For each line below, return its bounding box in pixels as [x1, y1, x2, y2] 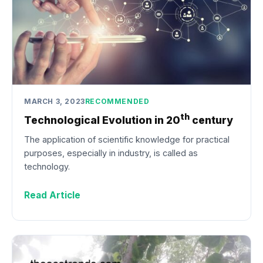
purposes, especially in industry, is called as [24, 147, 198, 158]
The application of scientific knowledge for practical [24, 134, 230, 144]
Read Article [24, 189, 80, 201]
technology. [24, 161, 70, 171]
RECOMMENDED [85, 96, 150, 106]
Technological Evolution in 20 [24, 114, 180, 126]
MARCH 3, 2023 [24, 96, 85, 106]
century [190, 114, 233, 126]
